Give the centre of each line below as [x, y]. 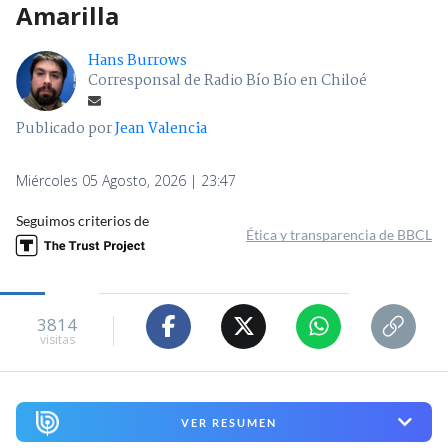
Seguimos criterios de [82, 220]
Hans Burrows [137, 60]
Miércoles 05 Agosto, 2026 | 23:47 [126, 180]
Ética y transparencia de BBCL [339, 234]
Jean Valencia [161, 128]
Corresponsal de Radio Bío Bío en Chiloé [227, 80]
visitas [57, 340]
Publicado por [65, 128]
